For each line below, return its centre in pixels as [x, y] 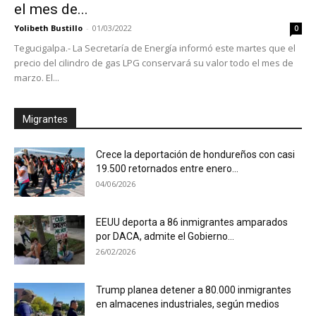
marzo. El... [37, 78]
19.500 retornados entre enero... [167, 169]
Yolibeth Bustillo [48, 28]
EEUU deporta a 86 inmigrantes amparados [192, 223]
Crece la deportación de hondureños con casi [195, 155]
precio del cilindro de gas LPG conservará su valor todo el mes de [154, 63]
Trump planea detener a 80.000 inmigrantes [194, 290]
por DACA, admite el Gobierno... [165, 237]
